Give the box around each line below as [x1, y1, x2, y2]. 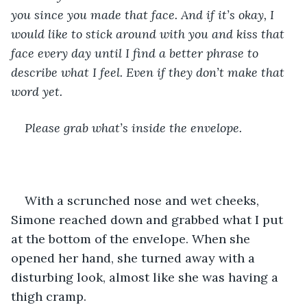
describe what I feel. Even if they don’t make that [11, 64, 288, 80]
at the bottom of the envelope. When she [11, 230, 254, 247]
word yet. [11, 83, 62, 99]
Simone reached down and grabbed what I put [11, 211, 286, 228]
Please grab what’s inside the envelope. [25, 119, 242, 136]
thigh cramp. [11, 288, 86, 304]
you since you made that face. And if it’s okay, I [11, 6, 278, 23]
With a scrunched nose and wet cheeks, [25, 192, 262, 208]
